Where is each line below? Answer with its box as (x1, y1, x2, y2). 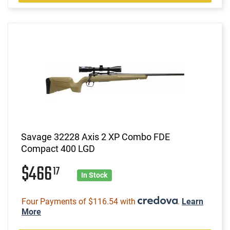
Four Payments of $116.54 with (22, 196, 138, 206)
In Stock (81, 170, 108, 179)
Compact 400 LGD (21, 143, 95, 154)
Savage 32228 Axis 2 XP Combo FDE (21, 131, 170, 142)
